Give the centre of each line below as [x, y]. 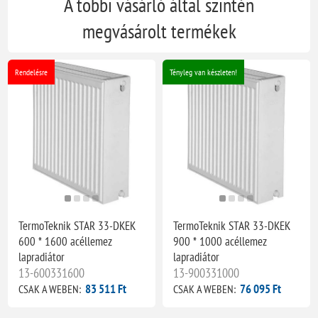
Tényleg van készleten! [203, 72]
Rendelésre [32, 72]
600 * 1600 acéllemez [66, 241]
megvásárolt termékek [159, 31]
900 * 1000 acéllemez [220, 241]
